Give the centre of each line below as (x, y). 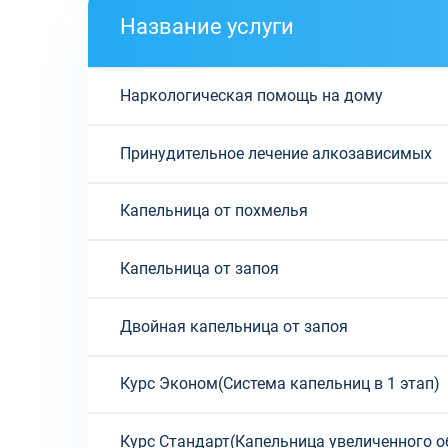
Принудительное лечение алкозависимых (276, 153)
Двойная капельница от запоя (234, 326)
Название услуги (207, 25)
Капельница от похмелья (214, 211)
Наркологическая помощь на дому (251, 96)
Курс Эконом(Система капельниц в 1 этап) (280, 384)
